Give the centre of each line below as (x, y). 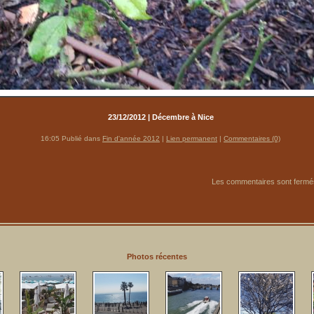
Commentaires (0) (252, 138)
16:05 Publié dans (71, 138)
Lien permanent (192, 138)
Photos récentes (157, 257)
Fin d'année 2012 (131, 138)
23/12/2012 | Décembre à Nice (161, 117)
